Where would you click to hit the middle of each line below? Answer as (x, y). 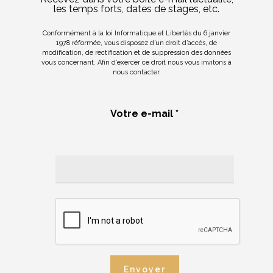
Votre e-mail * (145, 113)
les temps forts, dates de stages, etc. (136, 9)
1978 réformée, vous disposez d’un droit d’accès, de (136, 43)
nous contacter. (136, 72)
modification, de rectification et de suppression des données (136, 52)
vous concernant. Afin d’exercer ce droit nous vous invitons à (136, 62)
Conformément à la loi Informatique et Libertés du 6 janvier (136, 33)
